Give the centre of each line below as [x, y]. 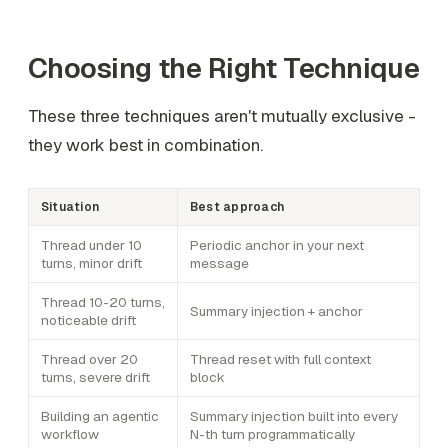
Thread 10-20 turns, [103, 302]
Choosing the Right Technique [224, 68]
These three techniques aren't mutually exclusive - [222, 116]
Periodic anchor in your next [277, 245]
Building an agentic [100, 416]
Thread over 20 [89, 359]
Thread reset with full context [280, 359]
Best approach [237, 207]
